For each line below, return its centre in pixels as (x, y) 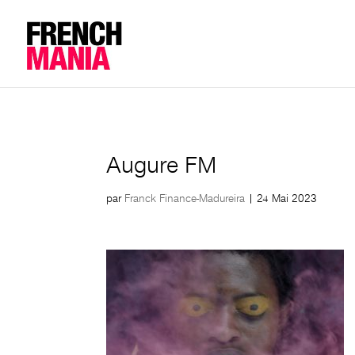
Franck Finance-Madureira (185, 198)
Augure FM (162, 165)
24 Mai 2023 (287, 198)
